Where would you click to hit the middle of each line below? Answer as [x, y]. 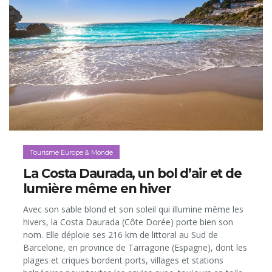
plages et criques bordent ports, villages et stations [124, 260]
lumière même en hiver [97, 189]
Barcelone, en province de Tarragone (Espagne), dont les [135, 247]
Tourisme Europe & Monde [72, 152]
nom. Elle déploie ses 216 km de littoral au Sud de [121, 234]
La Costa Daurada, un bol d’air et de [133, 174]
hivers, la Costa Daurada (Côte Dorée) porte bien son [128, 222]
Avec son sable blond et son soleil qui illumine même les [134, 209]
